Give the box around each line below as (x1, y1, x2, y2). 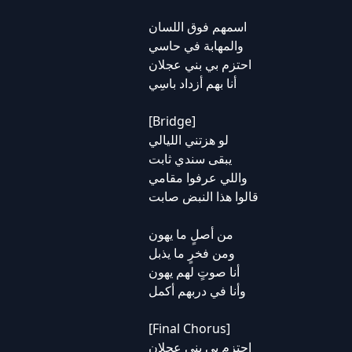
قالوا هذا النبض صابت (148, 188, 258, 205)
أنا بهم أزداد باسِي (148, 75, 236, 92)
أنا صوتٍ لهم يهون (148, 263, 240, 280)
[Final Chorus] (148, 320, 230, 337)
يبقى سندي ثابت (148, 150, 232, 167)
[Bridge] (148, 112, 196, 130)
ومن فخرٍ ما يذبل (148, 244, 235, 262)
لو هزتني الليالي (148, 131, 229, 148)
